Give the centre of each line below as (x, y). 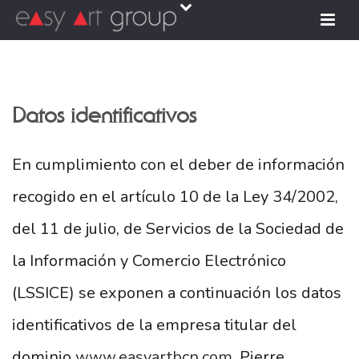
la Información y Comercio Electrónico (149, 261)
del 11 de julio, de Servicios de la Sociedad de (178, 229)
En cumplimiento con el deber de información (178, 165)
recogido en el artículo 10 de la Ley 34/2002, (175, 197)
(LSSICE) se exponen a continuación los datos (177, 293)
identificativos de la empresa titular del (154, 325)
